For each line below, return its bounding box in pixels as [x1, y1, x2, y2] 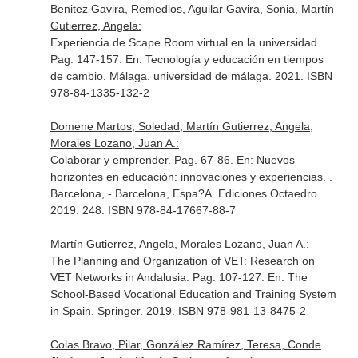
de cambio [50, 70, 103, 82]
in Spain [50, 304, 91, 317]
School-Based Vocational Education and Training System [50, 288, 336, 300]
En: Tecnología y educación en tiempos [125, 53, 324, 66]
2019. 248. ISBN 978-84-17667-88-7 [50, 204, 236, 217]
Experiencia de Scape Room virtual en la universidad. [50, 36, 320, 49]
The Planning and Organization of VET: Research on [50, 254, 315, 267]
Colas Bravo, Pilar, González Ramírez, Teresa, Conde [50, 338, 321, 351]
